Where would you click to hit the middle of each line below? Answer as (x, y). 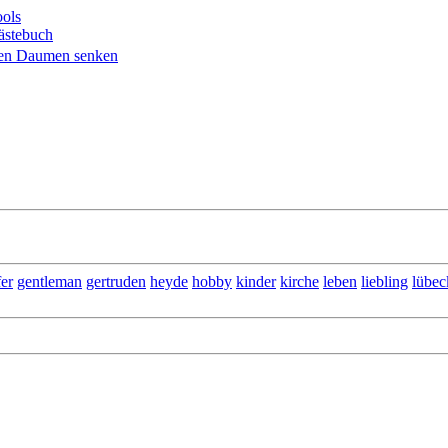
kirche (299, 281)
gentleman (49, 281)
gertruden (116, 281)
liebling (384, 281)
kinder (256, 281)
